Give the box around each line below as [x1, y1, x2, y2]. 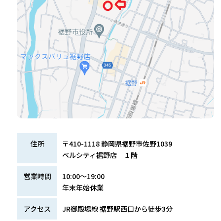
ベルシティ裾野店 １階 [62, 150, 138, 160]
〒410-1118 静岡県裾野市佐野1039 [62, 139, 180, 149]
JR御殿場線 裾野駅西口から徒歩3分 [62, 204, 173, 214]
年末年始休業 [62, 183, 104, 193]
